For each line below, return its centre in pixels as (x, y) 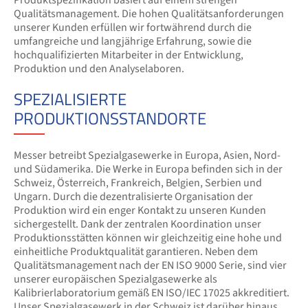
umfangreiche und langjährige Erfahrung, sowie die (133, 41)
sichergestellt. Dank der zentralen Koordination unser (137, 224)
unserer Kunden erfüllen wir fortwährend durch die (133, 27)
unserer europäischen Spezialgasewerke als (115, 279)
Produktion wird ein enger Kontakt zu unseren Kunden (140, 210)
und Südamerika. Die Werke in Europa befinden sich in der (148, 169)
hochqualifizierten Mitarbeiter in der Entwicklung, (129, 55)
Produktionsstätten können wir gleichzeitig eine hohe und (148, 238)
